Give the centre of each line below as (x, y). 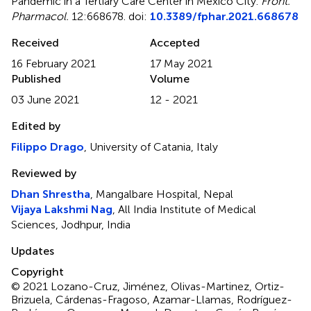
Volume (170, 78)
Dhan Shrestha (51, 194)
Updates (33, 251)
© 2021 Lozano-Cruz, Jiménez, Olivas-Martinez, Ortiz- (148, 286)
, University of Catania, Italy (151, 146)
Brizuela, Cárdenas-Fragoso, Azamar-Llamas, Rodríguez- (152, 299)
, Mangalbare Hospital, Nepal (162, 194)
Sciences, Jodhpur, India (71, 224)
